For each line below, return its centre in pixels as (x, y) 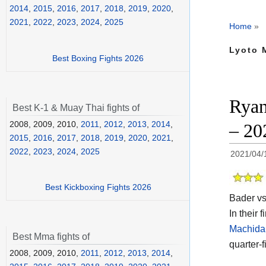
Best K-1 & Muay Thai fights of (76, 107)
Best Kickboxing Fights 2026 (98, 187)
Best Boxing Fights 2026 (98, 58)
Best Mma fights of (51, 237)
